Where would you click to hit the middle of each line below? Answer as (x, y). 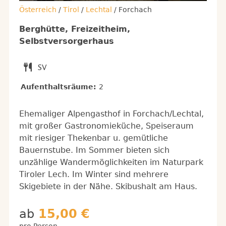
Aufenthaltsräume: (60, 87)
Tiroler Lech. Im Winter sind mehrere (94, 175)
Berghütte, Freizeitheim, (75, 29)
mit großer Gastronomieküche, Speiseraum (106, 126)
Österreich (38, 10)
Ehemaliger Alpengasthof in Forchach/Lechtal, (111, 114)
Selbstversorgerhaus (67, 41)
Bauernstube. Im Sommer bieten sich (94, 150)
